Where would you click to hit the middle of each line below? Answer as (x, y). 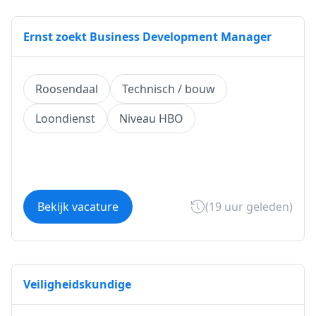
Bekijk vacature (78, 207)
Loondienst (65, 119)
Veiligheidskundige (77, 284)
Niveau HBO (151, 119)
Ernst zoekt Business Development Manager (147, 37)
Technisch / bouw (169, 89)
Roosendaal (67, 89)
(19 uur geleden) (249, 207)
